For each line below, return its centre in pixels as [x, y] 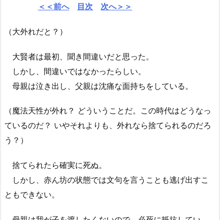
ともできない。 [32, 195]
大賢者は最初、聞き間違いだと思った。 [79, 56]
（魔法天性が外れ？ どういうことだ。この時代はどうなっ [108, 111]
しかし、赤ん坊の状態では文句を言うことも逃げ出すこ [107, 180]
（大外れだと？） [36, 31]
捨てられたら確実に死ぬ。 [55, 165]
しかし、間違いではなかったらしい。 [75, 71]
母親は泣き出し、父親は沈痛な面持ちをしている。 [99, 86]
